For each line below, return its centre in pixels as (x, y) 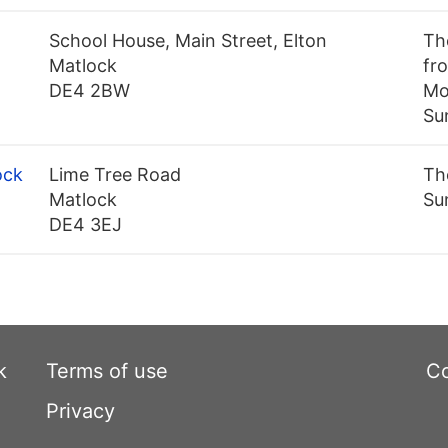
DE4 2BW (90, 91)
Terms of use (107, 371)
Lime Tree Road (115, 175)
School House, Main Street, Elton (188, 41)
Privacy (80, 411)
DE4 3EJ (86, 225)
